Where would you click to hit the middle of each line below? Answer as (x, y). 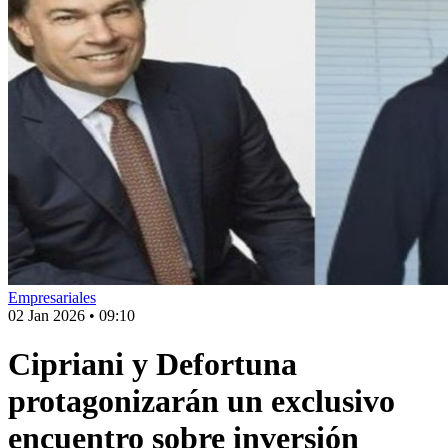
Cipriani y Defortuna (152, 364)
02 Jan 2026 (46, 315)
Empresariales (52, 297)
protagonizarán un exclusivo (201, 401)
